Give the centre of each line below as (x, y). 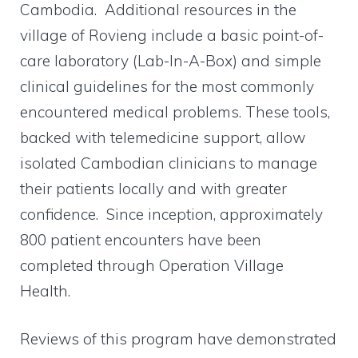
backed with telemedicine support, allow (163, 137)
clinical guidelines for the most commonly (167, 86)
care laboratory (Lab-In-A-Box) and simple (171, 60)
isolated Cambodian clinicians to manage (169, 163)
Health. (47, 290)
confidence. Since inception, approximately (171, 214)
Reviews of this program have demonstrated (178, 339)
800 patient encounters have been (141, 239)
